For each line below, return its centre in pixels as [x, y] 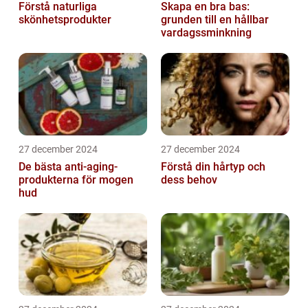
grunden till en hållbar [215, 20]
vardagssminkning [206, 33]
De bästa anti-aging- [68, 167]
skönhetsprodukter [65, 20]
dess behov [189, 180]
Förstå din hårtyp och [213, 167]
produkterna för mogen [76, 180]
